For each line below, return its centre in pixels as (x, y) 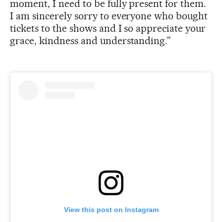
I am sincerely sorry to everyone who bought (109, 16)
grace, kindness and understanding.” (91, 40)
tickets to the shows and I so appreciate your (108, 28)
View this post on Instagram (111, 209)
